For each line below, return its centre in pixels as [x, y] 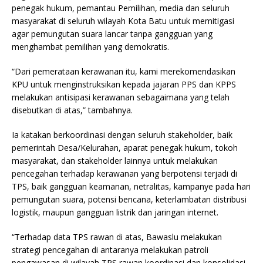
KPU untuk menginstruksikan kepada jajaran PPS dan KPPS [124, 85]
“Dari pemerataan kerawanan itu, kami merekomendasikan [124, 72]
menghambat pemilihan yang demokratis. [92, 47]
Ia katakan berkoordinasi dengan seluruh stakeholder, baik [122, 135]
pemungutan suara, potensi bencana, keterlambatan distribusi [129, 200]
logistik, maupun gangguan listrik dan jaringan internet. [116, 213]
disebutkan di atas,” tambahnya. [72, 110]
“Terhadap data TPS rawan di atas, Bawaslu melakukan [117, 237]
